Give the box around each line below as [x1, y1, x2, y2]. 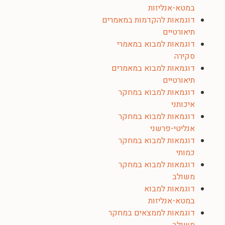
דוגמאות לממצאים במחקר [108, 207, 195, 219]
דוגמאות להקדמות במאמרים [102, 14, 195, 26]
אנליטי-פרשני [150, 123, 195, 135]
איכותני [171, 98, 195, 110]
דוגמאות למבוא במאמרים [111, 62, 195, 74]
